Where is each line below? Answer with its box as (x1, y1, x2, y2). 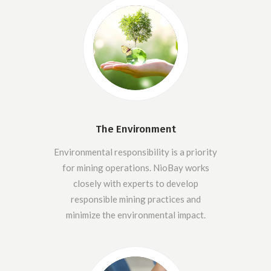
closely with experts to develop (73, 177, 198, 189)
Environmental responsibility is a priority (54, 146, 217, 157)
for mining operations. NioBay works (62, 162, 209, 173)
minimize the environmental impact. (65, 209, 206, 220)
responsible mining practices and (70, 193, 201, 204)
